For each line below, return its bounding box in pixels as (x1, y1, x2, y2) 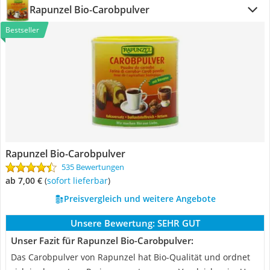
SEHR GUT (157, 217, 200, 229)
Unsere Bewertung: (70, 217, 155, 229)
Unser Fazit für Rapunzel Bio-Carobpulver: (11, 234, 193, 246)
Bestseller (5, 25, 39, 35)
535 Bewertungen (61, 162, 124, 172)
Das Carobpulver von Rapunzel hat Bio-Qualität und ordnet (11, 251, 250, 263)
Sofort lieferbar (51, 175, 108, 186)
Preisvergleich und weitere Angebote (63, 193, 216, 204)
